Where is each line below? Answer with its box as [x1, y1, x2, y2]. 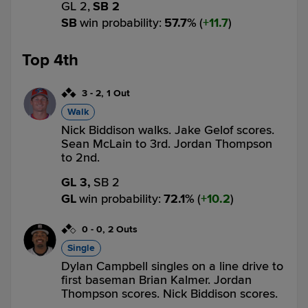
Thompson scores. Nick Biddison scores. [61, 286, 278, 301]
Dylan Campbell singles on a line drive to [61, 258, 283, 274]
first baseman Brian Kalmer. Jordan [61, 272, 252, 287]
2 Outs [108, 223, 137, 235]
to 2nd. [61, 150, 100, 165]
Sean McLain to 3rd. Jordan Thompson [61, 136, 272, 151]
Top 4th [22, 50, 78, 70]
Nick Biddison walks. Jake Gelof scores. [61, 122, 274, 137]
